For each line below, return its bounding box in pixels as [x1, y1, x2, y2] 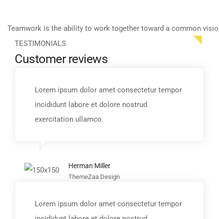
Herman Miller [68, 161, 110, 170]
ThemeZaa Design [68, 173, 120, 180]
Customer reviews [15, 51, 108, 66]
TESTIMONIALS [15, 39, 66, 48]
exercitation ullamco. [35, 114, 104, 124]
